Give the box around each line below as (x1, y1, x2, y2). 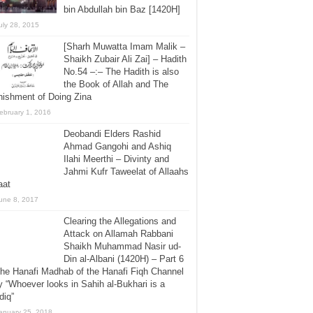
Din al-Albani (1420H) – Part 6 (64, 254, 184, 264)
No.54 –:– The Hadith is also (64, 66, 179, 77)
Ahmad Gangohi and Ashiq (64, 141, 171, 152)
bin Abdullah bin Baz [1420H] (64, 4, 180, 15)
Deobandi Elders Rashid (64, 129, 161, 139)
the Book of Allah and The (64, 79, 168, 89)
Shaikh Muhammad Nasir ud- (64, 241, 181, 252)
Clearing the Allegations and (64, 216, 176, 226)
